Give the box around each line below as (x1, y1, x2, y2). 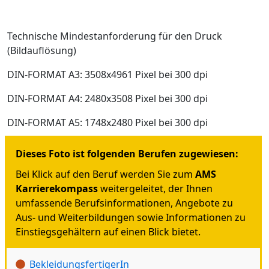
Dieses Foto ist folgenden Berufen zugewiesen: (16, 147, 238, 160)
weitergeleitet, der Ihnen (98, 182, 213, 195)
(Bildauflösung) (7, 44, 76, 57)
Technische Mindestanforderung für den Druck (7, 29, 222, 43)
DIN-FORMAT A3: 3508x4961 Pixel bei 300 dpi (7, 68, 208, 81)
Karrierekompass (16, 182, 98, 195)
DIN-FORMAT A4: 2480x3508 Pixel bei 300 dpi (7, 92, 208, 105)
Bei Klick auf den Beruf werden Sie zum (16, 168, 195, 181)
